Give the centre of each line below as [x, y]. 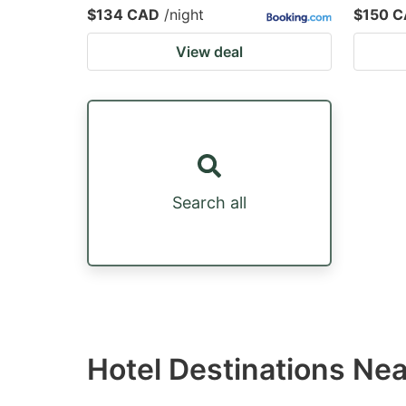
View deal [209, 52]
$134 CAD [123, 14]
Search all [209, 202]
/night [184, 14]
